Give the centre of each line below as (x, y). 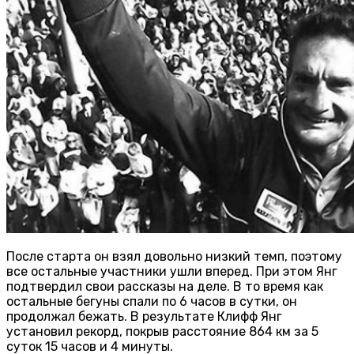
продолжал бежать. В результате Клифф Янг (144, 317)
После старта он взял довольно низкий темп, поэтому (174, 257)
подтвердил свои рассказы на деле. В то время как (165, 287)
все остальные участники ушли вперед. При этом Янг (172, 272)
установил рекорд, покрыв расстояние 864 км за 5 (162, 332)
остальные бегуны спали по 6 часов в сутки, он (152, 302)
